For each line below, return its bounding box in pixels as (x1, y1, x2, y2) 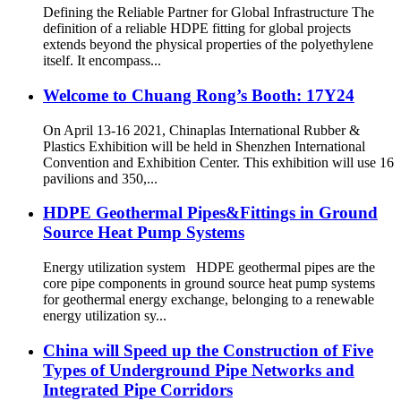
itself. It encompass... (43, 53, 161, 69)
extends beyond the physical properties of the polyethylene (43, 37, 373, 53)
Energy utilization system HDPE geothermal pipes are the (43, 259, 375, 275)
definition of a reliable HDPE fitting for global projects (43, 21, 351, 37)
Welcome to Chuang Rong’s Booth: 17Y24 (43, 85, 354, 105)
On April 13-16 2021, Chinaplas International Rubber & (43, 122, 360, 138)
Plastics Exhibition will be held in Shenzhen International (43, 138, 365, 154)
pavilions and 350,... (43, 170, 158, 186)
